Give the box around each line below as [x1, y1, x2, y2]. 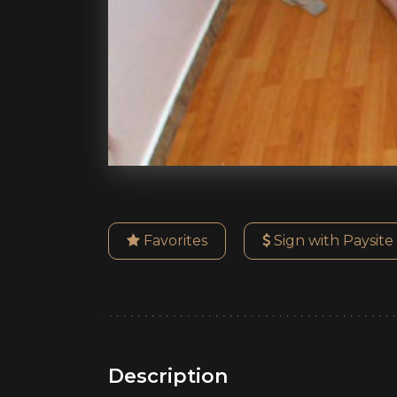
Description [108, 364, 228, 388]
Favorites [140, 232, 207, 249]
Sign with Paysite [270, 232, 393, 249]
